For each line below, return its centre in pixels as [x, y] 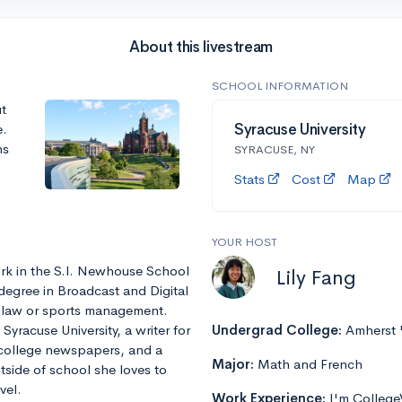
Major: [235, 364]
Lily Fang [316, 277]
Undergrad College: [279, 330]
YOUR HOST [245, 242]
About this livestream [201, 48]
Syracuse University [300, 130]
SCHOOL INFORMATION [280, 86]
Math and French [310, 364]
